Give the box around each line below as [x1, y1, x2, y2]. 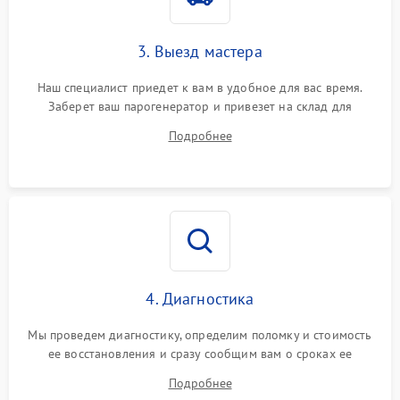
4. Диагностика [146, 288, 254, 309]
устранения [167, 364, 233, 380]
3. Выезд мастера [137, 41, 262, 62]
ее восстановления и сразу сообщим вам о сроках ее [47, 346, 353, 362]
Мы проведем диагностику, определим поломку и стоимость [28, 327, 372, 343]
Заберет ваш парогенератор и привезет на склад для [47, 98, 353, 114]
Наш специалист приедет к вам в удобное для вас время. [37, 79, 363, 96]
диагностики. [162, 117, 237, 133]
